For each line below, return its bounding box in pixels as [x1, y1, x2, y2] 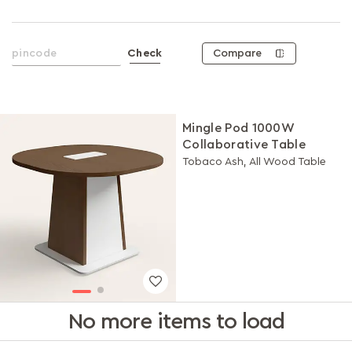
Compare [213, 47, 262, 59]
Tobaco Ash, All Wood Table [182, 156, 326, 167]
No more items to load [68, 310, 284, 332]
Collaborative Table [182, 138, 306, 151]
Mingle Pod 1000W [182, 122, 295, 134]
